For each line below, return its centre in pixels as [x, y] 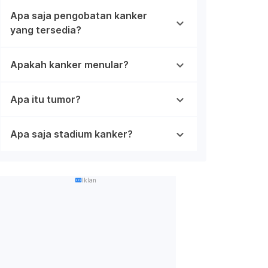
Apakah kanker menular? [69, 64]
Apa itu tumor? [45, 99]
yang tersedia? [46, 30]
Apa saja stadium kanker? [71, 134]
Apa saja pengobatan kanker [79, 15]
